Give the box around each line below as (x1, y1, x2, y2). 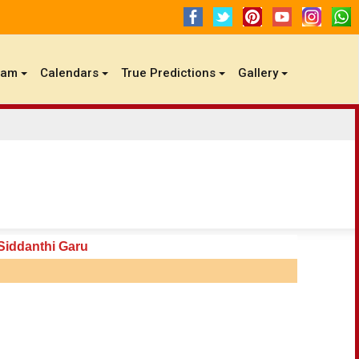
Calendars (40, 65, 99, 80)
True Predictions (121, 65, 216, 80)
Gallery (238, 65, 278, 80)
